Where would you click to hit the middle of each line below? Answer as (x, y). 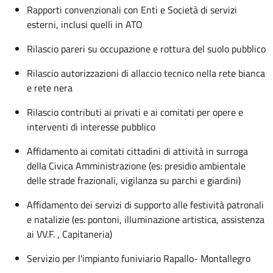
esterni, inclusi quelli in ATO (85, 24)
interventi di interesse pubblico (91, 127)
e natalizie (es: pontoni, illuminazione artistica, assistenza (146, 219)
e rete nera (50, 88)
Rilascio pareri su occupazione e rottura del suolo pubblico (146, 49)
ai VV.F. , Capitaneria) (69, 234)
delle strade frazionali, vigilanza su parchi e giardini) (134, 180)
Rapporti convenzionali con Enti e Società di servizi (132, 10)
